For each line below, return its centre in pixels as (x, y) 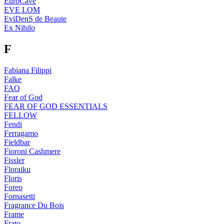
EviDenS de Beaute (35, 18)
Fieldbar (17, 142)
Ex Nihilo (19, 27)
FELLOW (20, 115)
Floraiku (17, 169)
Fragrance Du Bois (34, 205)
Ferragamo (21, 133)
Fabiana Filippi (28, 70)
